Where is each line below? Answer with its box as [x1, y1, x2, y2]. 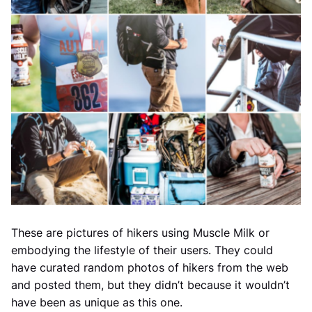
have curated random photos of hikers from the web [11, 260, 288, 274]
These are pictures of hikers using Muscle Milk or [11, 225, 270, 240]
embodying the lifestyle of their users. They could [11, 242, 273, 257]
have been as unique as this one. [11, 295, 182, 309]
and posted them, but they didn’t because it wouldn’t [11, 277, 290, 292]
